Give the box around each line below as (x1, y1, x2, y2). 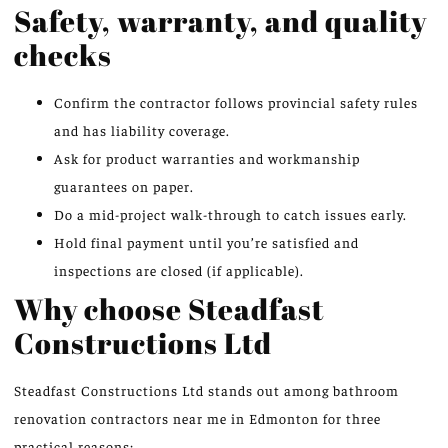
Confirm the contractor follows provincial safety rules (54, 93, 418, 112)
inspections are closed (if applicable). (54, 261, 304, 280)
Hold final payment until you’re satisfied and (54, 233, 359, 252)
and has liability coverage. (54, 121, 230, 140)
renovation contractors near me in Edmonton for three (14, 409, 381, 428)
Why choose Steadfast (14, 289, 324, 329)
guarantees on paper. (54, 177, 194, 196)
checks (14, 35, 112, 75)
